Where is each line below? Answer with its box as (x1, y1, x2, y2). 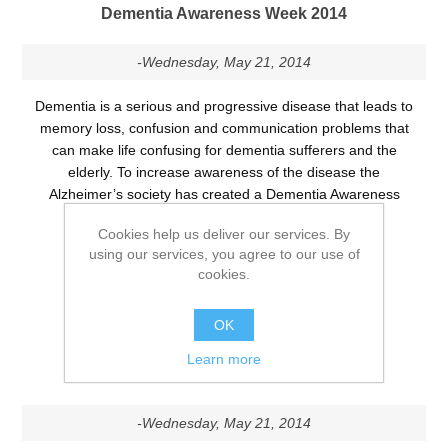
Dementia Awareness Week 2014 (101, 4, 347, 22)
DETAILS (199, 290, 249, 305)
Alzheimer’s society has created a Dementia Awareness (48, 185, 400, 202)
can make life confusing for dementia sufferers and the (51, 141, 397, 158)
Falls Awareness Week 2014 (119, 365, 329, 383)
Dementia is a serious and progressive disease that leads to (35, 97, 413, 114)
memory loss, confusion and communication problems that (39, 119, 409, 136)
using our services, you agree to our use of (88, 245, 360, 262)
